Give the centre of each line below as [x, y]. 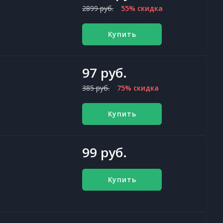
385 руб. [96, 88]
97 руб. [105, 73]
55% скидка [142, 8]
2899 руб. [98, 8]
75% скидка [138, 88]
